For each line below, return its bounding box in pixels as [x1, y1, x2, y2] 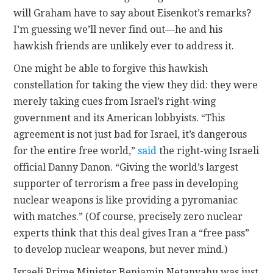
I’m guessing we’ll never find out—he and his [13, 24, 223, 36]
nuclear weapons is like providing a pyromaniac [13, 194, 238, 207]
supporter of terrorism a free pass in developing [13, 178, 239, 190]
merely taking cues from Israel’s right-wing [13, 96, 216, 108]
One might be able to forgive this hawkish [13, 63, 208, 75]
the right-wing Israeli [157, 145, 260, 157]
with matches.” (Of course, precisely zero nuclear [13, 211, 243, 223]
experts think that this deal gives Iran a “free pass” [13, 227, 250, 239]
